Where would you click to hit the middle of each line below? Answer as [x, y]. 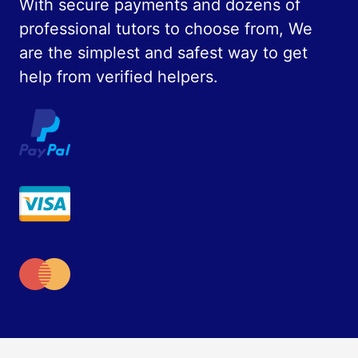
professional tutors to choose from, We [166, 29]
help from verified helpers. [119, 77]
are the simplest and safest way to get [163, 53]
